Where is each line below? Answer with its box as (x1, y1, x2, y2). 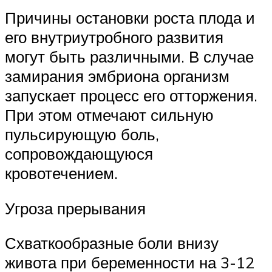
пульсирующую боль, (5, 124, 159, 144)
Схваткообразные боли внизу (5, 233, 219, 253)
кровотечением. (5, 163, 118, 183)
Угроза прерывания (5, 198, 146, 218)
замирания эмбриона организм (5, 66, 229, 86)
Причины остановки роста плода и (5, 7, 255, 27)
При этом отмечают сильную (5, 104, 214, 124)
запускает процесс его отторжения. (5, 85, 257, 105)
